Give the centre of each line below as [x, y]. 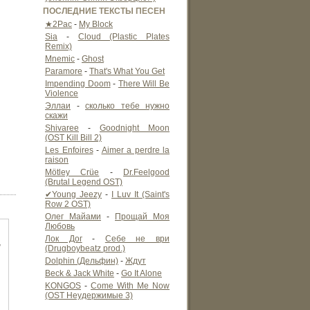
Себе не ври [137, 239]
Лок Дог [64, 239]
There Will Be [144, 84]
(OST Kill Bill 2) [73, 138]
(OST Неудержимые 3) [89, 295]
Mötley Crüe [72, 172]
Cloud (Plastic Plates [124, 37]
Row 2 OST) [68, 204]
